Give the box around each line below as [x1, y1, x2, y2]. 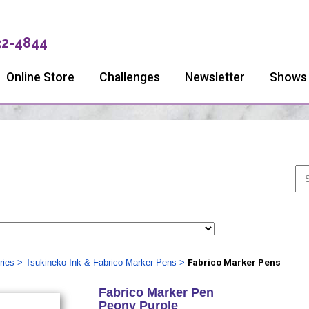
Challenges [99, 70, 160, 84]
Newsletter [185, 70, 245, 84]
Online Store [6, 70, 74, 84]
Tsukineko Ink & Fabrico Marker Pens [25, 257, 177, 268]
